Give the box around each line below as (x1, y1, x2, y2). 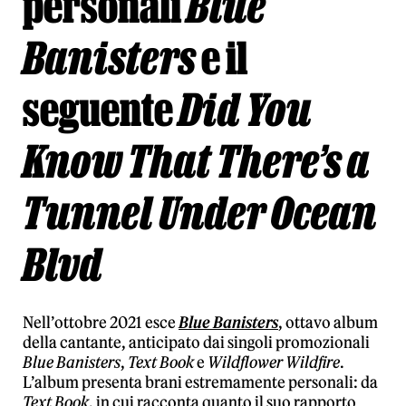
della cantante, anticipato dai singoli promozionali (23, 333, 370, 353)
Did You (179, 84, 312, 134)
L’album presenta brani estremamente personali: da (23, 372, 378, 392)
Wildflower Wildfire (208, 353, 340, 372)
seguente (23, 84, 179, 134)
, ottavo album (278, 313, 378, 333)
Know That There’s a (23, 136, 370, 186)
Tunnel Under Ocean (23, 188, 377, 237)
